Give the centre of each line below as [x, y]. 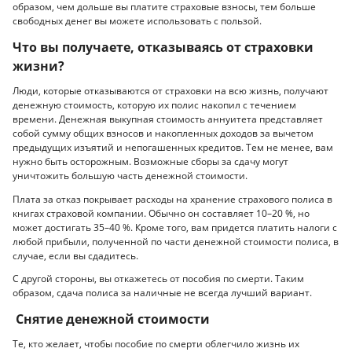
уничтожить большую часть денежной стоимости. [130, 176]
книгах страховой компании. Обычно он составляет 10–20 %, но [161, 213]
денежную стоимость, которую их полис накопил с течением [154, 105]
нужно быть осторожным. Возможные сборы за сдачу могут [150, 162]
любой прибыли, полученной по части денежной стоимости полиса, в [176, 241]
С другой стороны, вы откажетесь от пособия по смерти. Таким [158, 279]
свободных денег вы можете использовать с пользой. [137, 21]
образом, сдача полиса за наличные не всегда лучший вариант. [162, 293]
